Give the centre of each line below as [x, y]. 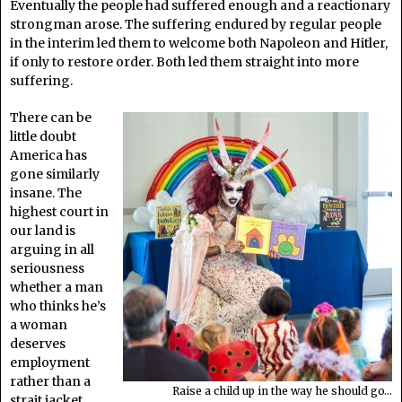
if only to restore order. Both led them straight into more [184, 61]
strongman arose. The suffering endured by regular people [196, 24]
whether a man [57, 287]
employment [50, 362]
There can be [51, 117]
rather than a [50, 381]
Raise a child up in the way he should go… [282, 391]
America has [48, 155]
